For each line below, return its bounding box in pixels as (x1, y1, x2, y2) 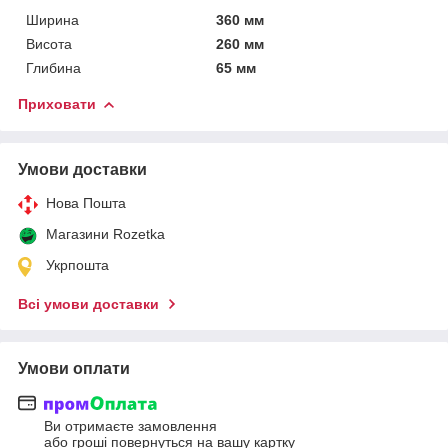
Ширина (26, 11, 79, 28)
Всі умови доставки (18, 295, 159, 312)
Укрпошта (46, 256, 109, 273)
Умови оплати (18, 359, 130, 377)
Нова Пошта (46, 194, 126, 211)
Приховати (18, 95, 96, 112)
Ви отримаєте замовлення (44, 418, 217, 435)
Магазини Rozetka (46, 225, 165, 242)
